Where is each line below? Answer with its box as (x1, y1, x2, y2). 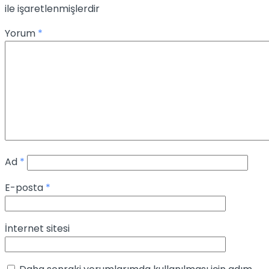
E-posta (5, 180, 46, 195)
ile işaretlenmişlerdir (5, 1, 100, 16)
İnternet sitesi (5, 221, 70, 235)
